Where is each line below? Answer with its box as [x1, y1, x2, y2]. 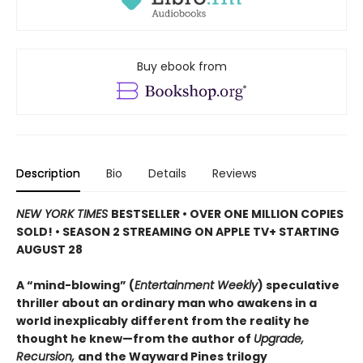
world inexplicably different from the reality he [16, 312, 310, 329]
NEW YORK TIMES [16, 205, 111, 222]
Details [148, 164, 186, 181]
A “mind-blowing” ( [16, 276, 135, 293]
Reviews [212, 164, 257, 181]
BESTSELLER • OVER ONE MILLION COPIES [111, 205, 344, 222]
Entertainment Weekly [135, 276, 258, 293]
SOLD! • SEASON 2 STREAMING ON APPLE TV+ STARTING [16, 223, 340, 240]
